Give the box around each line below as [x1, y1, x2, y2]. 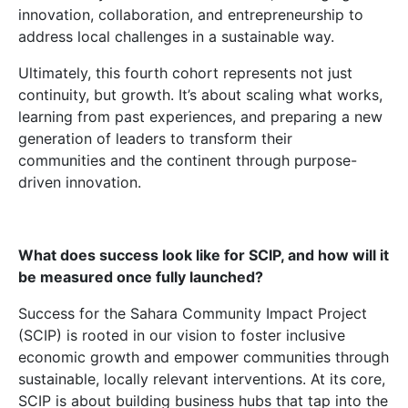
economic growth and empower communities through [18, 348, 389, 366]
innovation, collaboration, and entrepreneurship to [18, 5, 363, 24]
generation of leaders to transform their [18, 129, 292, 148]
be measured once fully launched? [18, 268, 263, 286]
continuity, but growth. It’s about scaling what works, [18, 86, 382, 104]
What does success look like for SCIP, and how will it [18, 246, 389, 264]
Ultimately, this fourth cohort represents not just [18, 64, 352, 82]
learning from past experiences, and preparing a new [18, 107, 382, 126]
